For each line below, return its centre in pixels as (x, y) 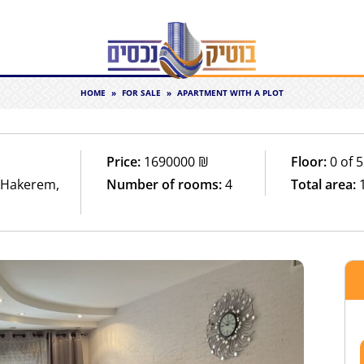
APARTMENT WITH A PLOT (230, 93)
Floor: (309, 161)
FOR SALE (141, 93)
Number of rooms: (165, 184)
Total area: (324, 184)
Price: (124, 161)
